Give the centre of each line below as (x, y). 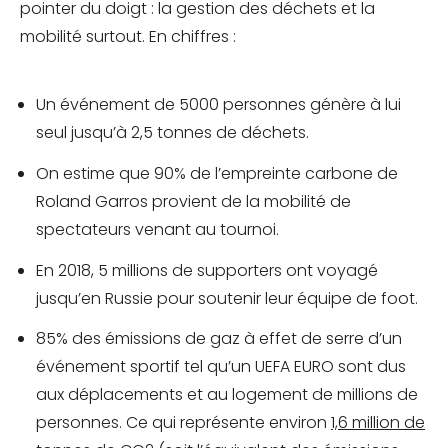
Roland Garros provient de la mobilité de (193, 201)
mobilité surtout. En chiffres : (130, 37)
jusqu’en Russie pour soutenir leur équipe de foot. (227, 298)
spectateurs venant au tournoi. (157, 229)
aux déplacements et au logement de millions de (227, 395)
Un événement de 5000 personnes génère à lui (218, 105)
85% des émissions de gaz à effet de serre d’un (219, 339)
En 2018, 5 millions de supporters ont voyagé (207, 270)
